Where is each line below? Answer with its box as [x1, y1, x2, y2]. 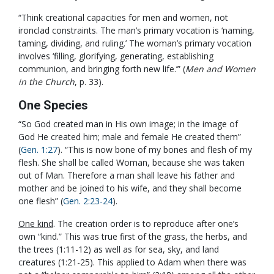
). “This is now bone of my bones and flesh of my [57, 144, 252, 155]
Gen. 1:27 [21, 144, 57, 155]
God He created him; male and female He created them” [18, 131, 241, 143]
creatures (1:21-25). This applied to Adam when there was [18, 256, 246, 268]
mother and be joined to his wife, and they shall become [18, 182, 242, 194]
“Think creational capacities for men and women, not [18, 12, 228, 23]
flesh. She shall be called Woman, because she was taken [18, 157, 245, 168]
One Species [18, 98, 88, 113]
